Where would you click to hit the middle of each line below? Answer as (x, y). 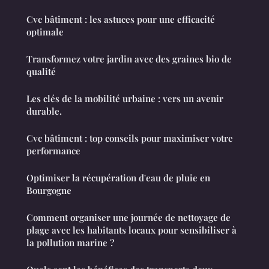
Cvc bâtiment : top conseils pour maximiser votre (130, 138)
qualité (41, 71)
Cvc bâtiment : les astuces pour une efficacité (121, 19)
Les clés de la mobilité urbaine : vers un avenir (125, 98)
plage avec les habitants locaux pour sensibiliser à (131, 230)
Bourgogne (49, 190)
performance (53, 150)
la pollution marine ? (70, 242)
